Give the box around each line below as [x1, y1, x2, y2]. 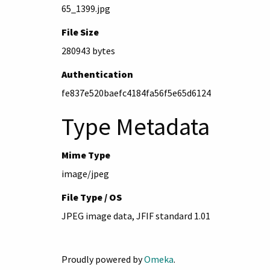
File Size [61, 25, 99, 38]
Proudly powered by [61, 253, 144, 265]
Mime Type [61, 148, 110, 161]
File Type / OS [61, 190, 122, 203]
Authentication [61, 67, 133, 80]
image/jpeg [61, 167, 109, 180]
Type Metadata [61, 111, 210, 142]
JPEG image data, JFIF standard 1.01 [61, 209, 210, 222]
